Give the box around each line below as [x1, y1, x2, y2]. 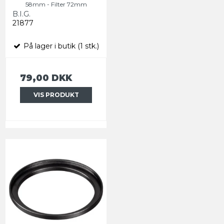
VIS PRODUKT [33, 90, 79, 98]
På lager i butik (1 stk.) [21, 41, 99, 50]
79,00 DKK [20, 72, 72, 83]
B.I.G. [12, 9, 30, 18]
